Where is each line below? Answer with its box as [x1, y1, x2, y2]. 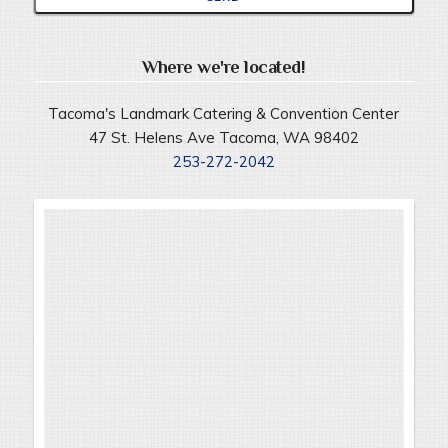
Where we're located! [142, 56, 306, 77]
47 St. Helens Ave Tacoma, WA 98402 [88, 127, 359, 147]
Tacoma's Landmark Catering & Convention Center [48, 103, 400, 123]
